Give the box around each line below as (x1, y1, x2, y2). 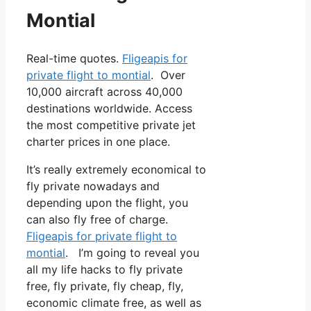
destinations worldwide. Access (26, 101, 192, 116)
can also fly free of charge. (26, 212, 168, 227)
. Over (151, 68, 185, 83)
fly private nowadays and (26, 179, 160, 194)
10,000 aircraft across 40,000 (26, 85, 183, 99)
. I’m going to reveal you (65, 246, 199, 260)
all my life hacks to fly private (26, 262, 183, 277)
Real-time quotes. (26, 51, 122, 66)
